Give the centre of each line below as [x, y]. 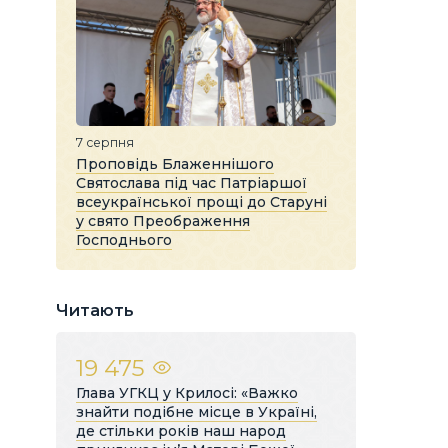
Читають [95, 310]
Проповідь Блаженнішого [175, 163]
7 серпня [105, 142]
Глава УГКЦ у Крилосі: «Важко [187, 392]
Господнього [124, 239]
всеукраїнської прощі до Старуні [201, 201]
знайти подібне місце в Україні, [196, 411]
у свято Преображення [163, 220]
